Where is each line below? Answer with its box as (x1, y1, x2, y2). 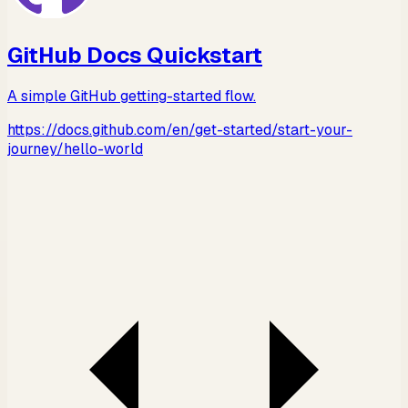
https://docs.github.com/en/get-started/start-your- (7, 120, 352, 140)
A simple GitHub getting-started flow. (7, 87, 256, 107)
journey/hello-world (7, 139, 143, 159)
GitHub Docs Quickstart (7, 40, 262, 69)
